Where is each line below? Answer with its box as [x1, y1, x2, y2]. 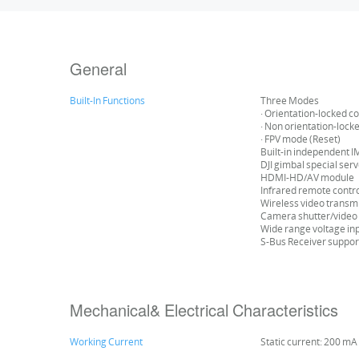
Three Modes [260, 94, 319, 107]
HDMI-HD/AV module [260, 171, 354, 184]
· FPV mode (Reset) [260, 132, 341, 146]
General [70, 57, 127, 80]
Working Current [70, 335, 143, 349]
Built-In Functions [70, 94, 145, 107]
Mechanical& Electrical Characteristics [70, 298, 338, 321]
